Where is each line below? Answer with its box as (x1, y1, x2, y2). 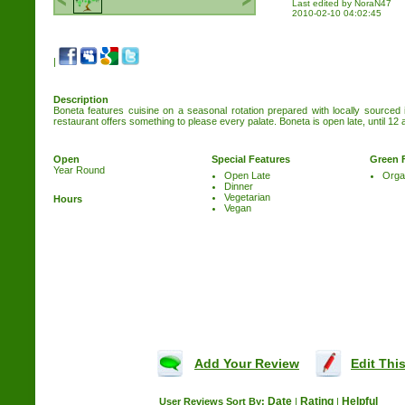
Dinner (224, 181, 253, 192)
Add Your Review (194, 356, 299, 371)
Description (53, 94, 108, 105)
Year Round (53, 165, 105, 175)
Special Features (212, 154, 290, 165)
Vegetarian (224, 192, 270, 202)
